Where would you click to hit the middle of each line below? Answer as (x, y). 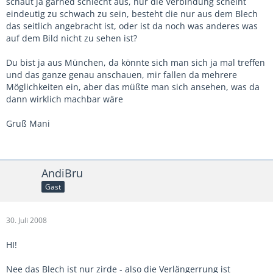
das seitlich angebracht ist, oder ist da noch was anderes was (132, 26)
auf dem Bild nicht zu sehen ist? (72, 38)
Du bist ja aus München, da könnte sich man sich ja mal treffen (136, 62)
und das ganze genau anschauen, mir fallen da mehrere (122, 74)
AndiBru (62, 173)
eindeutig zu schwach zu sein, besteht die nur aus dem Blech (132, 13)
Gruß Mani (28, 123)
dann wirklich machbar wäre (65, 99)
